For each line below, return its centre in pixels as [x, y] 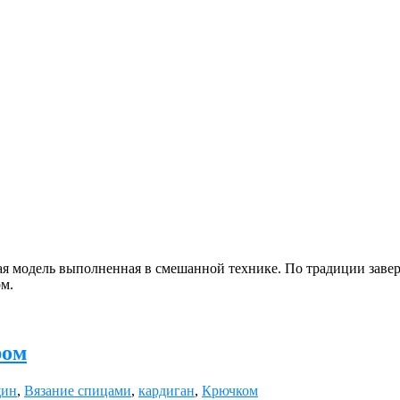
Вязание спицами [78, 390]
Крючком [230, 390]
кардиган [167, 390]
